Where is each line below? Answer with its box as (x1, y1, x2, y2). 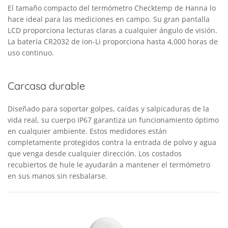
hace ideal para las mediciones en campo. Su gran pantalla (8, 14, 210, 24)
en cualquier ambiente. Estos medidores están (8, 126, 167, 136)
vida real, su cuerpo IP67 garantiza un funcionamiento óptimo (8, 115, 219, 125)
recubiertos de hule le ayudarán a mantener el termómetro (8, 160, 210, 170)
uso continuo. (8, 48, 54, 58)
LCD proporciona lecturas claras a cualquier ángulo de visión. (8, 25, 217, 36)
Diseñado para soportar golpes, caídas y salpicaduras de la (8, 104, 209, 114)
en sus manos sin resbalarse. (8, 171, 107, 181)
